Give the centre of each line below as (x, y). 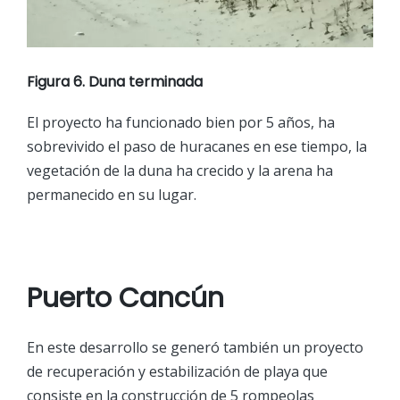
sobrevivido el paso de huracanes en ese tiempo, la (197, 146)
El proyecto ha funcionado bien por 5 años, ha (181, 122)
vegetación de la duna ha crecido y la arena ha (180, 170)
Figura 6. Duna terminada (115, 81)
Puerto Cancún (125, 299)
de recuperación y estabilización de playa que (177, 371)
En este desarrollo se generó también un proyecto (195, 347)
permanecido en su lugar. (112, 194)
